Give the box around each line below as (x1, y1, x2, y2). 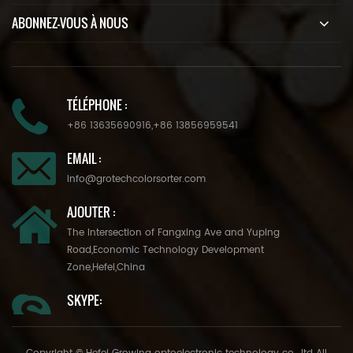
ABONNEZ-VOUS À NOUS (12, 13, 128, 32)
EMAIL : (67, 148, 101, 168)
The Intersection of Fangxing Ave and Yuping (67, 225, 280, 240)
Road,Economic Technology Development (67, 242, 264, 258)
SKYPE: (67, 290, 102, 310)
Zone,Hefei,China (67, 259, 145, 275)
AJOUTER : (67, 202, 115, 221)
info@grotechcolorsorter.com (67, 171, 206, 187)
